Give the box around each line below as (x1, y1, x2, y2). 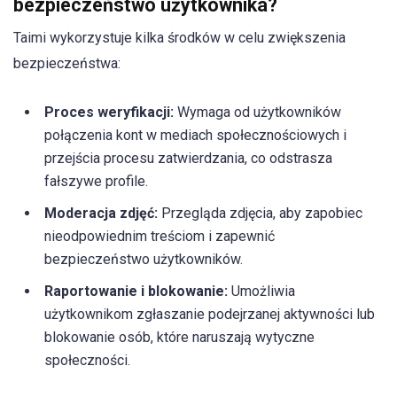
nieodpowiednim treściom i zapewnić (44, 228, 275, 245)
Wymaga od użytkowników (174, 104, 341, 121)
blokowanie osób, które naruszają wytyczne (44, 329, 315, 346)
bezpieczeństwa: (13, 55, 121, 73)
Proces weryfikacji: (44, 104, 174, 121)
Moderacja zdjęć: (44, 205, 158, 222)
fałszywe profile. (44, 173, 148, 191)
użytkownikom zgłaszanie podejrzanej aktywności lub (44, 306, 375, 323)
